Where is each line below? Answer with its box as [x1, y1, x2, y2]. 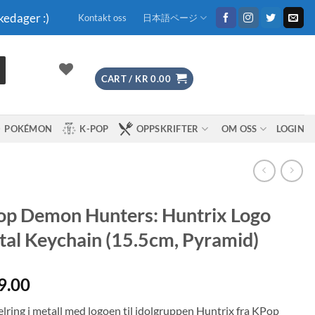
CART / [101, 72, 136, 84]
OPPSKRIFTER [136, 123, 199, 134]
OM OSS [221, 123, 257, 134]
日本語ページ [142, 12, 198, 23]
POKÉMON [4, 123, 53, 134]
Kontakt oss [77, 12, 127, 23]
